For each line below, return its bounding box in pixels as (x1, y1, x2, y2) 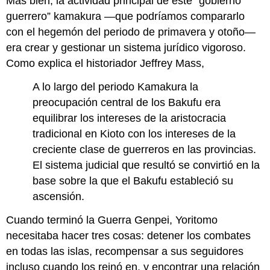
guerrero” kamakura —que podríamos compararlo (6, 10, 245, 22)
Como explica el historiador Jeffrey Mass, (6, 57, 205, 69)
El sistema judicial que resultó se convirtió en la (33, 159, 260, 171)
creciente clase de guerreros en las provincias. (33, 143, 257, 155)
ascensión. (33, 190, 85, 202)
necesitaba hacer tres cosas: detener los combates (6, 229, 251, 242)
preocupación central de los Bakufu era (33, 96, 221, 108)
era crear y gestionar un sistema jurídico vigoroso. (6, 41, 246, 54)
